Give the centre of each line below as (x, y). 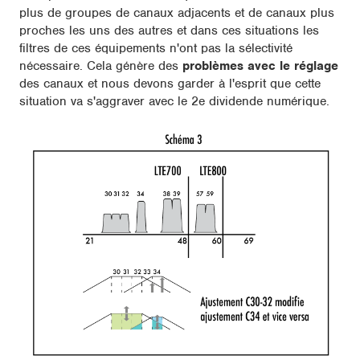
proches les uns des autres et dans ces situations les (169, 31)
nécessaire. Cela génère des (101, 66)
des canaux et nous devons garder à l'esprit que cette (170, 84)
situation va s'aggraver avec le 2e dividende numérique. (174, 102)
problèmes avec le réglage (260, 66)
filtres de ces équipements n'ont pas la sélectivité (156, 49)
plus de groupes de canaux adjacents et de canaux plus (177, 13)
